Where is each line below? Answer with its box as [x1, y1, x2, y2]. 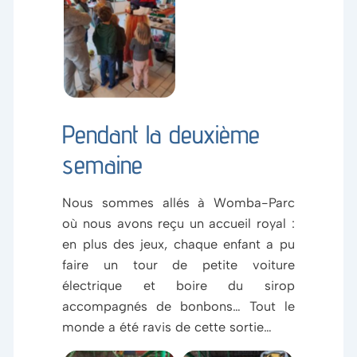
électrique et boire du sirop [62, 277, 295, 294]
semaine [62, 149, 143, 181]
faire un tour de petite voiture [62, 257, 295, 273]
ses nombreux [77, 36, 163, 53]
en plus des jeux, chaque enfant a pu [62, 236, 295, 253]
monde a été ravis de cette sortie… [62, 319, 273, 335]
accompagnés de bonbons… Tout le [62, 298, 295, 315]
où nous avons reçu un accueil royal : [62, 215, 295, 232]
